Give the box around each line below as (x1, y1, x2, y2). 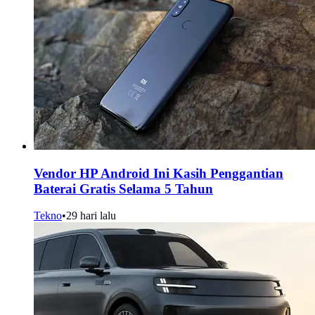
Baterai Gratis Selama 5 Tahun (34, 181, 213, 196)
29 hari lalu (66, 210, 116, 222)
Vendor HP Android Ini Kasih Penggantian (34, 165, 283, 181)
